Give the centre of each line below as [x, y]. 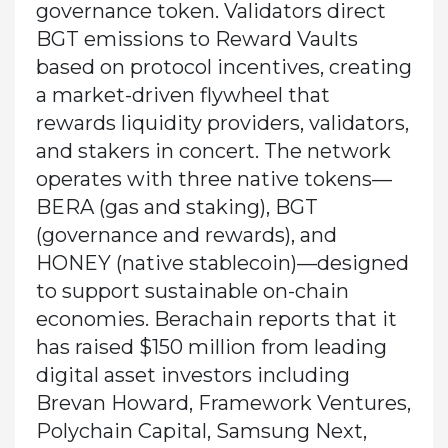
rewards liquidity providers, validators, [222, 122]
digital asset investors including [192, 374]
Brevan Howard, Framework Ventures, [223, 402]
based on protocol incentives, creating [223, 66]
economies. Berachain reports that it [216, 318]
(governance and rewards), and [186, 234]
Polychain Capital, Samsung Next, [201, 430]
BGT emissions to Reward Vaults [196, 38]
